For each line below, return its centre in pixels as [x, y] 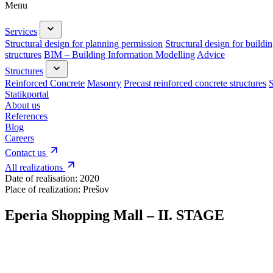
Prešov [96, 189]
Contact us [27, 153]
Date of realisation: [42, 178]
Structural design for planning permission [84, 44]
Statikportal [27, 94]
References [26, 116]
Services [21, 31]
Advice [211, 55]
